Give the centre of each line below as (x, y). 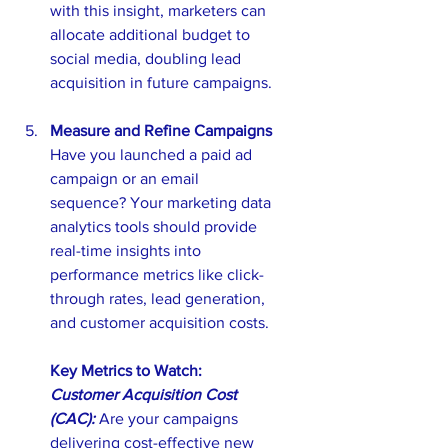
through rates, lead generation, (159, 298)
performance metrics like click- (157, 274)
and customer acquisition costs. (159, 322)
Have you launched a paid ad (153, 154)
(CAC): (74, 418)
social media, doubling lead (147, 58)
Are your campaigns (170, 418)
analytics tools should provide (155, 226)
